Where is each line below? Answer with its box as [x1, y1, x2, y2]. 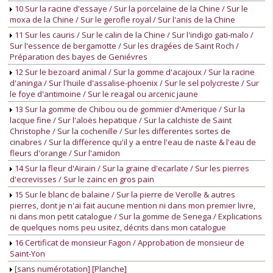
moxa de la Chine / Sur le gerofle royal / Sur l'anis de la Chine [10, 14, 235, 26]
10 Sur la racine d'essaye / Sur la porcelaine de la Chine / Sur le [13, 3, 248, 15]
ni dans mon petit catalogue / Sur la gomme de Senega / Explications [10, 211, 262, 222]
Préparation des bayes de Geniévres [10, 51, 147, 63]
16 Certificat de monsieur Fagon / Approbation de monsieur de [13, 237, 244, 249]
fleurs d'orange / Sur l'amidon [10, 147, 120, 159]
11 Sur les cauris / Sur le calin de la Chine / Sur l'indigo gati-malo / [13, 29, 253, 41]
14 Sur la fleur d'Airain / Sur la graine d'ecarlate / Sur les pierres [13, 163, 249, 174]
